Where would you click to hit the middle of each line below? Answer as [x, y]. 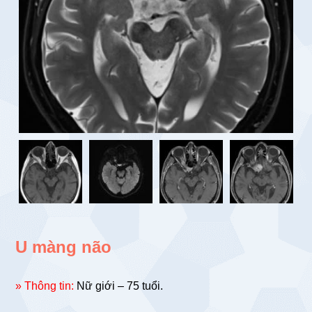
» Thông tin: [45, 286]
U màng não [64, 247]
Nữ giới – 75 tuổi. [119, 286]
